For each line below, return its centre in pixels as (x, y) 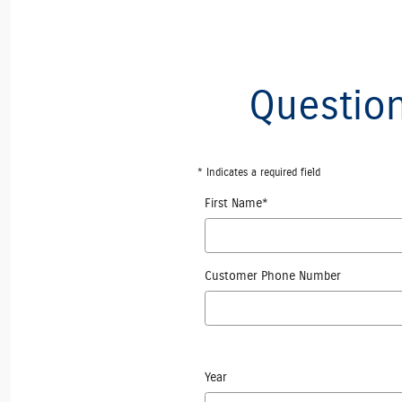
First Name (233, 204)
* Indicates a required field (259, 173)
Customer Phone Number (273, 277)
